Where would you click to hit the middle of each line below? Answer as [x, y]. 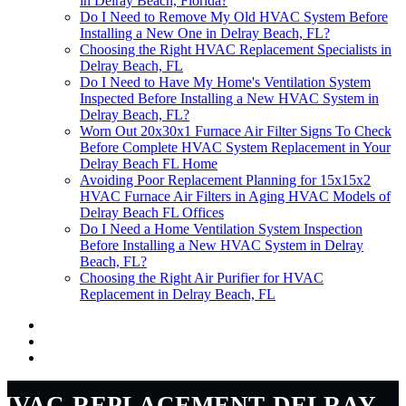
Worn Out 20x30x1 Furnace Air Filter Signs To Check [236, 131]
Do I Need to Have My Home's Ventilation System [225, 82]
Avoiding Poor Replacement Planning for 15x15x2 [225, 180]
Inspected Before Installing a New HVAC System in [229, 99]
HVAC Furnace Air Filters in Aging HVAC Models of [235, 197]
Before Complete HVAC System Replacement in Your [235, 148]
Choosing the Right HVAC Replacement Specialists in [236, 50]
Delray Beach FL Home [149, 164]
